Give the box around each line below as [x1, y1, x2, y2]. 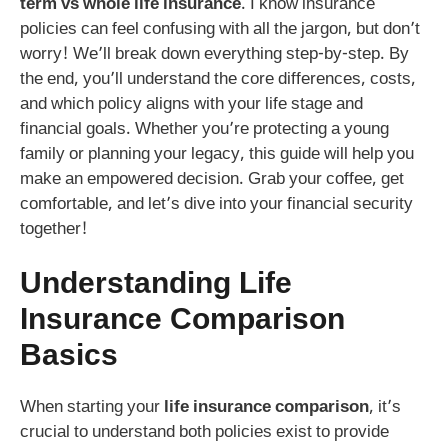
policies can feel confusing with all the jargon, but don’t [20, 18, 420, 41]
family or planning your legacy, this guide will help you [20, 143, 414, 166]
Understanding [20, 266, 239, 306]
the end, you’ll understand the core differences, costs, [20, 68, 416, 91]
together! [20, 218, 88, 241]
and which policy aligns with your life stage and [20, 93, 363, 116]
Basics [20, 338, 118, 378]
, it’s [369, 397, 401, 420]
